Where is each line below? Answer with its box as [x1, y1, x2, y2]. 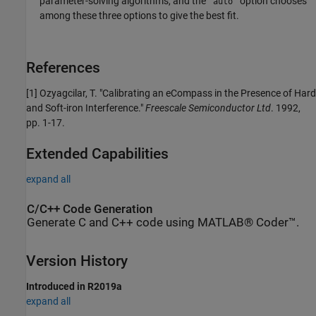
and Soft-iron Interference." [26, 102, 145, 114]
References [26, 59, 100, 76]
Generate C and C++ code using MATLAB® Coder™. [27, 215, 299, 229]
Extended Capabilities [26, 145, 169, 162]
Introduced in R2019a [26, 281, 122, 293]
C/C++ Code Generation [27, 202, 152, 216]
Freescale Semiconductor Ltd [145, 102, 271, 114]
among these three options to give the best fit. [39, 9, 240, 21]
